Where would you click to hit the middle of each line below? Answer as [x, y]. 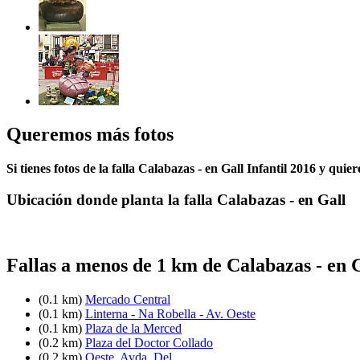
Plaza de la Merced [133, 328]
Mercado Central [128, 299]
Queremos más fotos [90, 135]
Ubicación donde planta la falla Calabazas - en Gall [176, 200]
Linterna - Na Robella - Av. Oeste [170, 313]
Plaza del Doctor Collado [149, 342]
